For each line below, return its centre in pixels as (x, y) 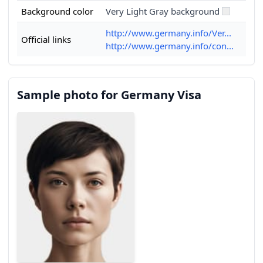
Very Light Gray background (163, 11)
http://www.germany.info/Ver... (168, 33)
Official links (46, 39)
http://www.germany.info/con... (170, 46)
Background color (57, 11)
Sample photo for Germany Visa (109, 95)
